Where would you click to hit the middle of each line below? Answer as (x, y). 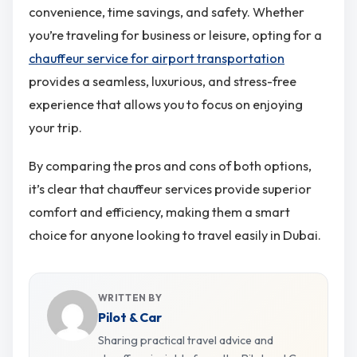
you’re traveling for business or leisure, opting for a (175, 35)
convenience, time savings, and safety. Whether (167, 12)
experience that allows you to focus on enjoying (166, 105)
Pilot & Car (129, 317)
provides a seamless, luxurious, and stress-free (163, 82)
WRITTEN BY (130, 298)
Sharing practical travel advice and (185, 341)
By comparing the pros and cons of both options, (170, 165)
